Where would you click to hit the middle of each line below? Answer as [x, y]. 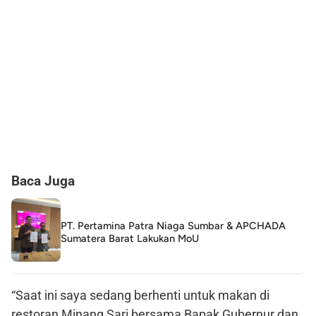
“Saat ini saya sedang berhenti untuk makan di [140, 296]
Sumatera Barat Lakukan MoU [130, 239]
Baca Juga [43, 181]
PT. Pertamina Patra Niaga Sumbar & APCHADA [173, 226]
